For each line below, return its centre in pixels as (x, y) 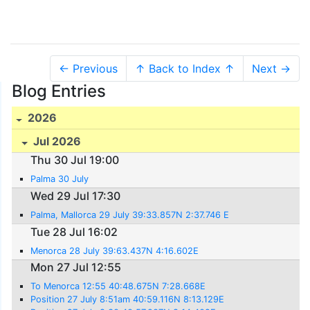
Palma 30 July (60, 179)
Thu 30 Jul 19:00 (75, 160)
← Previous (88, 68)
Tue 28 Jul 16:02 (74, 231)
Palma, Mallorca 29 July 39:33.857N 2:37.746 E (130, 215)
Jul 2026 (56, 142)
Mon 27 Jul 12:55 (76, 267)
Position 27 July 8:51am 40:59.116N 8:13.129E (128, 300)
